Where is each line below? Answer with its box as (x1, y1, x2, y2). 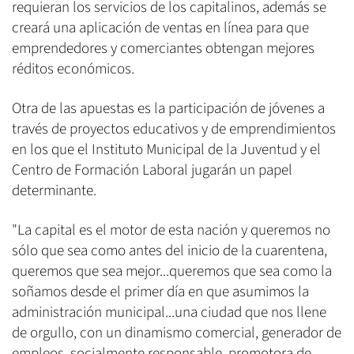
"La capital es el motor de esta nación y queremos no (12, 219, 330, 241)
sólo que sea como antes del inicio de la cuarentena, (12, 239, 327, 262)
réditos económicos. (12, 58, 134, 80)
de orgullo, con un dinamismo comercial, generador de (12, 322, 341, 344)
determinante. (12, 179, 96, 201)
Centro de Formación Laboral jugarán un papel (12, 159, 292, 181)
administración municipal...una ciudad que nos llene (12, 301, 326, 323)
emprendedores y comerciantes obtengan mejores (12, 37, 314, 59)
